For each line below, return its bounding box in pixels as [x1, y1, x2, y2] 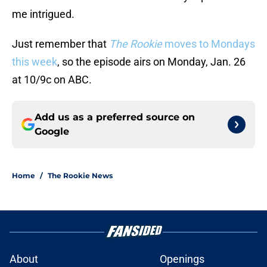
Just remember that [12, 38, 109, 51]
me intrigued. [12, 8, 74, 21]
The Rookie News [48, 171, 113, 181]
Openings [160, 253, 204, 266]
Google [35, 126, 69, 138]
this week [12, 55, 57, 69]
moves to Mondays [162, 38, 255, 51]
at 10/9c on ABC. [12, 73, 92, 86]
